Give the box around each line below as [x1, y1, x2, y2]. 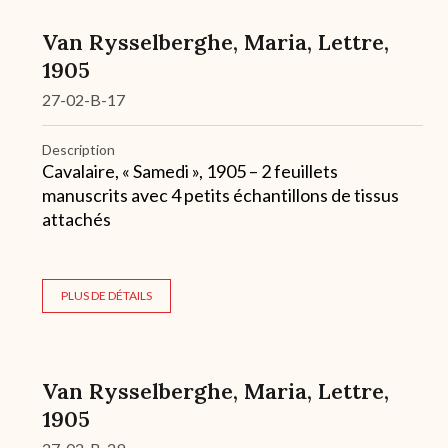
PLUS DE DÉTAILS [61, 288, 152, 304]
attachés [42, 208, 111, 231]
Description [42, 141, 115, 159]
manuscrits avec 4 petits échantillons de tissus [42, 184, 399, 207]
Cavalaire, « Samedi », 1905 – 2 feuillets [42, 160, 338, 183]
